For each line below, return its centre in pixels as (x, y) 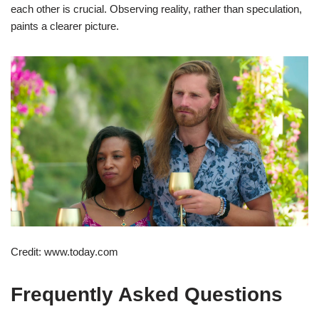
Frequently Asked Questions (147, 294)
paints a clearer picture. (65, 26)
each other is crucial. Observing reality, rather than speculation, (156, 9)
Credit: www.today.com (64, 251)
